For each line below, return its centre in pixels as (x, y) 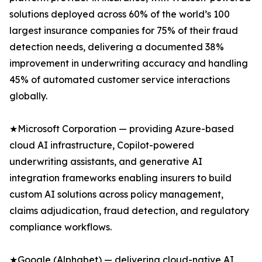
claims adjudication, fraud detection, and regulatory (129, 211)
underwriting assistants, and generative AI (106, 162)
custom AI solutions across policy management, (116, 194)
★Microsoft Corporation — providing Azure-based (122, 129)
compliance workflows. (61, 227)
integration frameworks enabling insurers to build (120, 178)
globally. (28, 96)
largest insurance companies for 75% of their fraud (124, 31)
